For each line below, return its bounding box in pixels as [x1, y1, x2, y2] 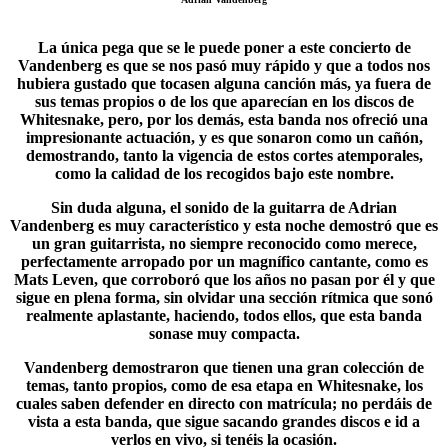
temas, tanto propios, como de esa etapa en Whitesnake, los [25, 377, 423, 394]
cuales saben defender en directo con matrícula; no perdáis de [16, 395, 432, 412]
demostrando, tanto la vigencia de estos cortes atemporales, [25, 147, 423, 164]
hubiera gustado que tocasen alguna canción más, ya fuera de [17, 75, 431, 92]
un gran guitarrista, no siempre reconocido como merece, [31, 235, 417, 252]
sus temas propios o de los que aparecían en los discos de [34, 93, 414, 110]
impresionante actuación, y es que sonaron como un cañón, [25, 129, 423, 146]
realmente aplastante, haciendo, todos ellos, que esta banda [26, 307, 422, 324]
